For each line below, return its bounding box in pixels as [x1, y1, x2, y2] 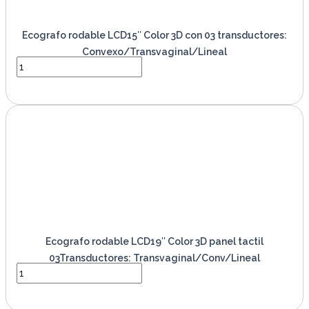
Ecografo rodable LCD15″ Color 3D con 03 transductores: [22, 30, 287, 41]
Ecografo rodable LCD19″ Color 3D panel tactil [46, 236, 263, 248]
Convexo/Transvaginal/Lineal [82, 46, 227, 58]
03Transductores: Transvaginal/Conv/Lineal [49, 252, 260, 264]
